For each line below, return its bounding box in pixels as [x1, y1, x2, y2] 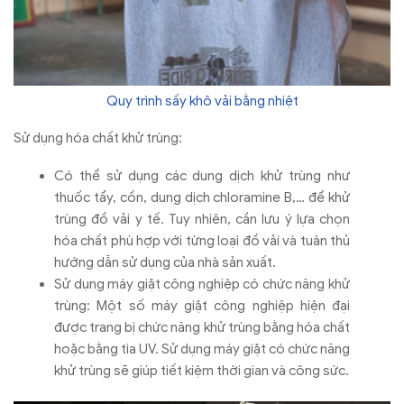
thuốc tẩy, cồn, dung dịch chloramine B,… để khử [54, 188, 350, 206]
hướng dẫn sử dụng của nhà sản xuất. [54, 253, 276, 271]
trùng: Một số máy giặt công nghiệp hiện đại [54, 297, 350, 314]
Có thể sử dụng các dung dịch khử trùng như [54, 167, 350, 184]
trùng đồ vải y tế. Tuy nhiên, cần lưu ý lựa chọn [54, 210, 350, 227]
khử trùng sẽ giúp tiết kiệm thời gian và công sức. [54, 362, 349, 379]
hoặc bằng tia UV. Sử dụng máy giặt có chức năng [54, 340, 350, 357]
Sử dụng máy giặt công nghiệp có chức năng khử [54, 275, 350, 292]
